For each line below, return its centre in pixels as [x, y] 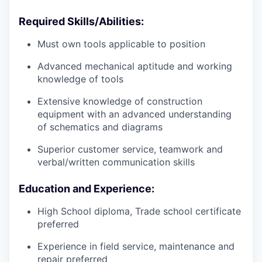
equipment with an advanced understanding [135, 114]
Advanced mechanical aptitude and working [135, 66]
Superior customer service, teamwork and [130, 149]
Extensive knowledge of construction [120, 101]
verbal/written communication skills [116, 162]
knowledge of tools [80, 79]
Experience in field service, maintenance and [136, 247]
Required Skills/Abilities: [81, 22]
